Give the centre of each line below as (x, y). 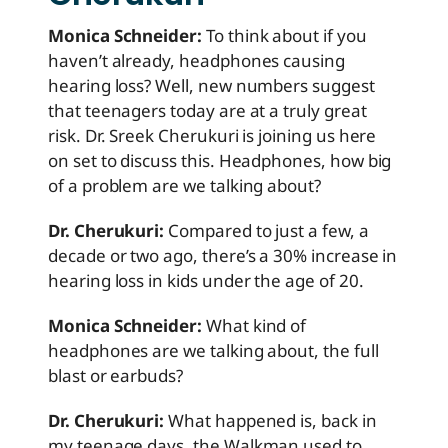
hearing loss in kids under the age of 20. (206, 280)
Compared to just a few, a (266, 230)
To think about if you (284, 35)
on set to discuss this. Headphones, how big (220, 160)
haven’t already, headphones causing (196, 60)
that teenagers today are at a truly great (207, 110)
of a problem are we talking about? (184, 185)
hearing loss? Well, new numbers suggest (211, 85)
